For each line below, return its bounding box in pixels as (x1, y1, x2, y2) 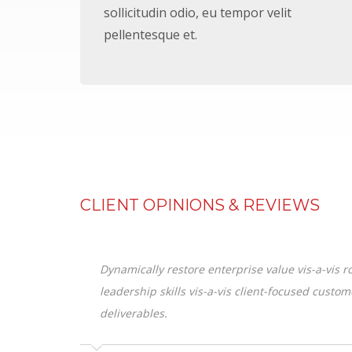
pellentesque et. (104, 26, 197, 43)
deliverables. (100, 306, 167, 321)
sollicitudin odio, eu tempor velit (104, 4, 291, 21)
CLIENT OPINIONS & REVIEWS (80, 196, 320, 214)
